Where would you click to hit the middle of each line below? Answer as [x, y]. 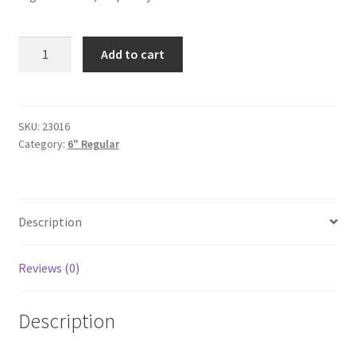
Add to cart [133, 54]
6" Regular [93, 143]
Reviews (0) [48, 267]
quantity [40, 85]
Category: [43, 143]
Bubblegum [49, 46]
